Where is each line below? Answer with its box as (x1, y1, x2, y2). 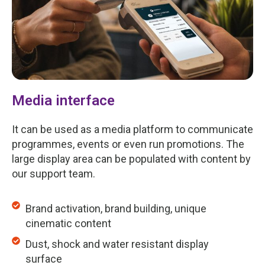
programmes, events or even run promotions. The (12, 138, 244, 151)
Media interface (12, 92, 115, 109)
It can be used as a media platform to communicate (12, 123, 253, 136)
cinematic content (25, 217, 111, 230)
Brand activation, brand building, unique (25, 202, 206, 215)
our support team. (12, 167, 95, 180)
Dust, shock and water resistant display (25, 238, 209, 251)
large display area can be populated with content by (12, 153, 251, 166)
